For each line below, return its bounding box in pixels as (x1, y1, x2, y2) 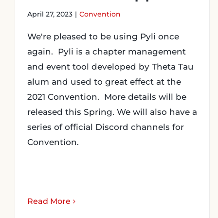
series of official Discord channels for (27, 122, 184, 132)
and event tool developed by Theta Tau (27, 62, 194, 72)
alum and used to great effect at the (27, 77, 181, 87)
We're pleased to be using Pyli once (27, 32, 179, 41)
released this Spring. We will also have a (27, 107, 197, 117)
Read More (27, 197, 71, 206)
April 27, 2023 (27, 10, 73, 18)
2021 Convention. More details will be (27, 92, 186, 102)
